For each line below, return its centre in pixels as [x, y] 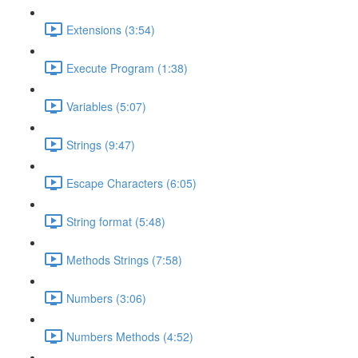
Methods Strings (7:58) [124, 259]
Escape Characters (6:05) [131, 183]
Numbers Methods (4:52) [130, 336]
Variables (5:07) [106, 106]
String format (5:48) [116, 221]
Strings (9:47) [101, 144]
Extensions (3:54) [111, 29]
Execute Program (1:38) [127, 68]
